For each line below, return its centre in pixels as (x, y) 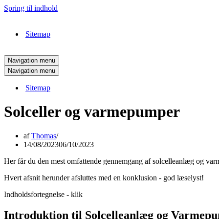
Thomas (44, 135)
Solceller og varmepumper (92, 112)
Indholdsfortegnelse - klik (43, 194)
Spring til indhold (31, 8)
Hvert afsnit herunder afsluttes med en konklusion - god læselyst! (104, 177)
